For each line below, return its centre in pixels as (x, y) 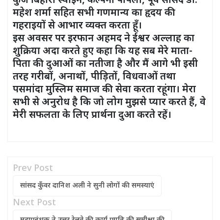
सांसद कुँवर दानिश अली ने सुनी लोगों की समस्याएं (87, 186)
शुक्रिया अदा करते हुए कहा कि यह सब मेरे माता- (103, 52)
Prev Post (33, 169)
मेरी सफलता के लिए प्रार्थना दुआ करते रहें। (92, 116)
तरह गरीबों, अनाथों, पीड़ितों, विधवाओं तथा (94, 77)
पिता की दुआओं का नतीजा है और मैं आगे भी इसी (105, 65)
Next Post (34, 203)
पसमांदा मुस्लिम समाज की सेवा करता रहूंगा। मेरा (104, 90)
